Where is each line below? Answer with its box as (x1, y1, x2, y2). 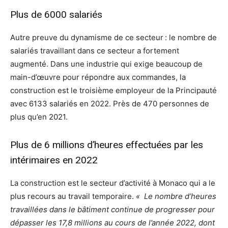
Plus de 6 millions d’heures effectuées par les (10, 139, 203, 151)
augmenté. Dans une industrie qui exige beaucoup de (10, 59, 203, 69)
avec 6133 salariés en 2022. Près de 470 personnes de (10, 99, 209, 109)
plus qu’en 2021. (10, 112, 70, 122)
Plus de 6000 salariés (10, 9, 105, 21)
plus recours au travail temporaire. (10, 191, 136, 202)
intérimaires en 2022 (10, 154, 98, 166)
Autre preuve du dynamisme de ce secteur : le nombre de (10, 33, 217, 43)
